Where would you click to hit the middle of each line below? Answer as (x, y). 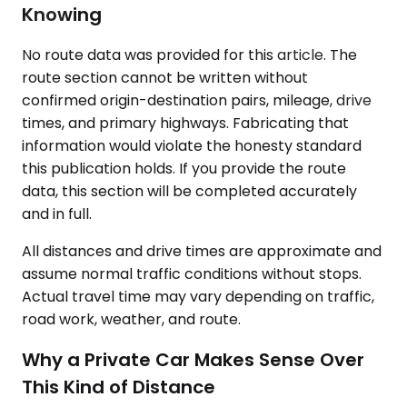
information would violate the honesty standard (192, 146)
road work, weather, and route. (131, 319)
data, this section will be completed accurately (189, 191)
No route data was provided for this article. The (189, 55)
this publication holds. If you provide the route (184, 169)
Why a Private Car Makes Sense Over (193, 359)
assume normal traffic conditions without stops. (192, 274)
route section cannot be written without (165, 78)
